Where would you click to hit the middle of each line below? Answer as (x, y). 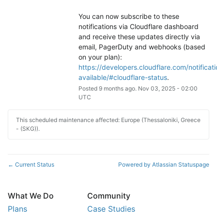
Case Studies (111, 209)
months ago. (120, 89)
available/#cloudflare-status (123, 77)
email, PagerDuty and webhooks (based (142, 47)
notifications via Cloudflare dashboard (138, 27)
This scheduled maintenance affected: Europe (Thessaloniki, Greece (108, 120)
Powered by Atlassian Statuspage (164, 165)
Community (109, 196)
